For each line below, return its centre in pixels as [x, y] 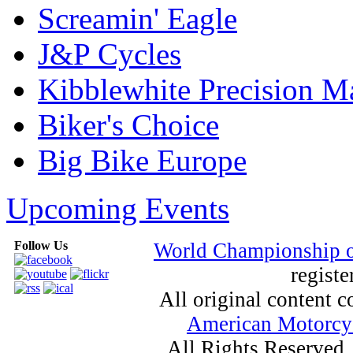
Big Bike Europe [142, 160]
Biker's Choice [128, 124]
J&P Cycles [110, 54]
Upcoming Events [118, 208]
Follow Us [41, 245]
